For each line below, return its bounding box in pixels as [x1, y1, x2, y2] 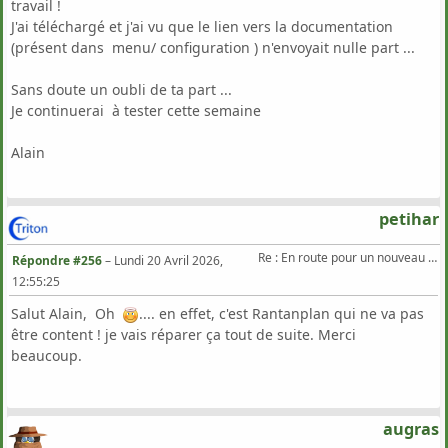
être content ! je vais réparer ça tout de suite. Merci [11, 324, 356, 344]
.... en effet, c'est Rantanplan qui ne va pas [139, 303, 424, 323]
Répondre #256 [12, 251, 102, 269]
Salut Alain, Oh [11, 303, 123, 323]
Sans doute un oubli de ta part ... [11, 79, 232, 99]
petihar [378, 208, 439, 231]
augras [382, 418, 439, 441]
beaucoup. [11, 345, 82, 365]
